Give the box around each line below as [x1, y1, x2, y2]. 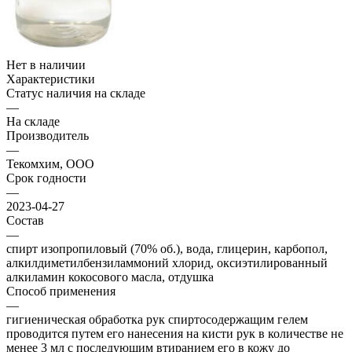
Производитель [6, 128, 89, 142]
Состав [6, 213, 44, 227]
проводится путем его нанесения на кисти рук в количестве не [6, 326, 343, 340]
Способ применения [6, 284, 115, 298]
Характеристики [6, 71, 95, 86]
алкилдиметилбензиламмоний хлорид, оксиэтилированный [6, 255, 328, 269]
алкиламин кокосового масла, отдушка [6, 269, 214, 284]
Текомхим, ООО [6, 156, 94, 170]
